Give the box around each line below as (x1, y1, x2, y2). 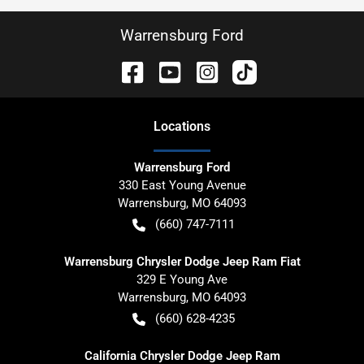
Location (154, 119, 204, 135)
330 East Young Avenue (118, 178, 246, 193)
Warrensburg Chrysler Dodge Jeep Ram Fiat (63, 254, 301, 270)
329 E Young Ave (136, 272, 227, 288)
